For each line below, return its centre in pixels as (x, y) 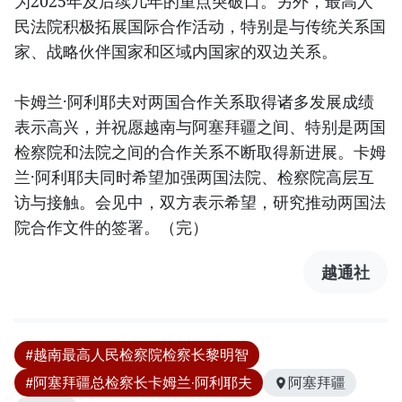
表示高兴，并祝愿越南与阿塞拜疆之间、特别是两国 (200, 127)
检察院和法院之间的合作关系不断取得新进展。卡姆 (200, 152)
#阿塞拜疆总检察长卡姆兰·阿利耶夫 (139, 383)
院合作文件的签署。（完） (111, 227)
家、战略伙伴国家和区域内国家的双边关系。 (176, 52)
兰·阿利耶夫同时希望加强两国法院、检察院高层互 (194, 177)
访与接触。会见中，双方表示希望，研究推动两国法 (200, 202)
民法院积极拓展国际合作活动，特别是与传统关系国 (200, 26)
